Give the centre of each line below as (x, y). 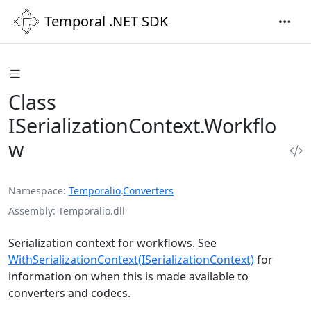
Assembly (31, 210)
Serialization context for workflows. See (112, 243)
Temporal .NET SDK (106, 21)
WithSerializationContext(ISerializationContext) (131, 259)
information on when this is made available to (128, 276)
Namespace (36, 190)
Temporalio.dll (92, 210)
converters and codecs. (69, 293)
